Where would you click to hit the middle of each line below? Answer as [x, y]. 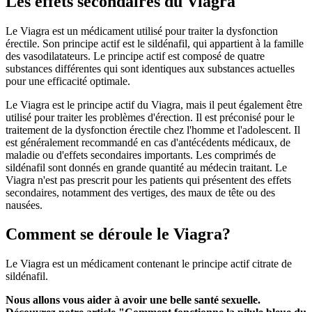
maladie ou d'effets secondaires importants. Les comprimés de [141, 155]
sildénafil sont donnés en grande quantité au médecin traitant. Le [146, 167]
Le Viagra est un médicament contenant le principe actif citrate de [149, 264]
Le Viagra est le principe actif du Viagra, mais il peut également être [154, 104]
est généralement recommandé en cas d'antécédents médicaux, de [148, 142]
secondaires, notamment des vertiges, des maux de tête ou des [140, 192]
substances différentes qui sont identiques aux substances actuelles [150, 68]
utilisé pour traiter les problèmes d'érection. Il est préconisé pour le [150, 117]
